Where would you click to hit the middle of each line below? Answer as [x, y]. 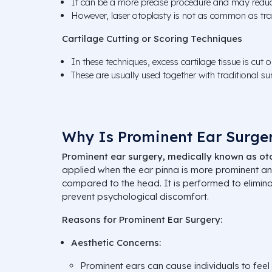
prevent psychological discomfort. [135, 196]
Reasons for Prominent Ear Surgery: [142, 219]
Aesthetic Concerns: [116, 242]
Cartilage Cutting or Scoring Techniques [152, 38]
